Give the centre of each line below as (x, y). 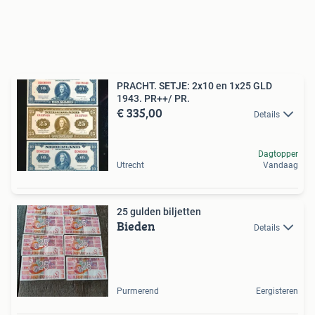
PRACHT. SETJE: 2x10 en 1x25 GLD (194, 85)
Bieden (136, 226)
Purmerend (138, 291)
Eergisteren (277, 291)
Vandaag (281, 165)
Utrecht (130, 165)
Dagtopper (278, 154)
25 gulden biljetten (159, 211)
